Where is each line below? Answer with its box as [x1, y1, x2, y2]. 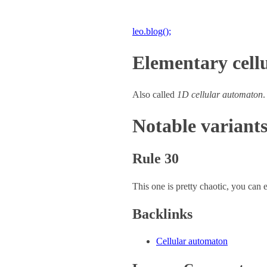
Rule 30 [132, 150, 179, 166]
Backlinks [132, 206, 193, 222]
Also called [132, 89, 177, 100]
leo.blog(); [132, 26, 171, 36]
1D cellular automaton [177, 89, 263, 100]
